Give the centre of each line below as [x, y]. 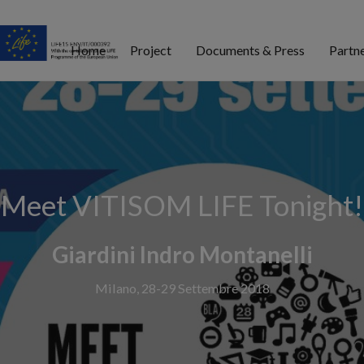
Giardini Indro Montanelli [182, 254]
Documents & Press [250, 50]
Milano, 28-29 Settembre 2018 [182, 288]
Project [151, 50]
